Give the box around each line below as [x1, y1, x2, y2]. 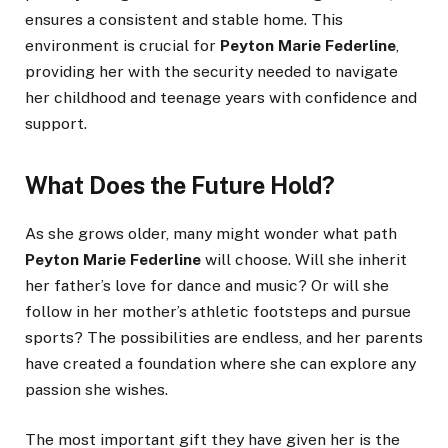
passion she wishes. [25, 380, 168, 400]
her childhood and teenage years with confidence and [25, 87, 417, 107]
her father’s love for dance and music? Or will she [25, 276, 389, 296]
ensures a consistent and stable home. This [25, 9, 343, 29]
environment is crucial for [25, 35, 220, 55]
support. [25, 113, 87, 133]
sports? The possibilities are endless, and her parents [25, 328, 423, 348]
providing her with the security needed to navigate [25, 61, 398, 81]
